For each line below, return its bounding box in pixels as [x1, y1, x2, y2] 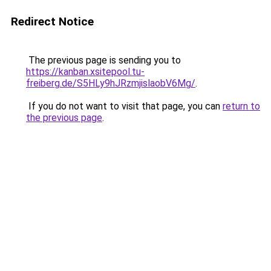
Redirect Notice [11, 15, 94, 28]
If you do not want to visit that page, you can [26, 100, 223, 112]
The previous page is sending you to [26, 54, 181, 66]
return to [223, 100, 260, 112]
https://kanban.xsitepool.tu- [26, 66, 145, 77]
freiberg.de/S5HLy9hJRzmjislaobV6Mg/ [26, 77, 195, 89]
